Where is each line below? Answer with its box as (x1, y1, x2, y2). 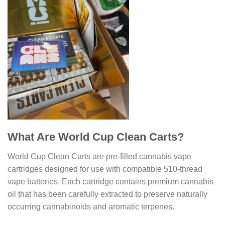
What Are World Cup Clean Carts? (8, 131, 184, 144)
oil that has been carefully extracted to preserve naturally (8, 189, 207, 198)
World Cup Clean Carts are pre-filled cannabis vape (8, 152, 191, 161)
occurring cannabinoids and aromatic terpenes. (8, 202, 174, 211)
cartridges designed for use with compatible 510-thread (8, 164, 202, 173)
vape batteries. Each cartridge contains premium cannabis (8, 177, 213, 186)
